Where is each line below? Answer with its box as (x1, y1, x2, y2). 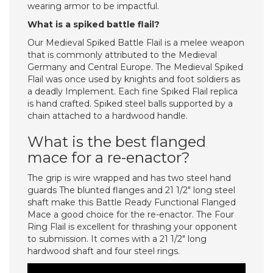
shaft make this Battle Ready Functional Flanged (27, 197, 236, 208)
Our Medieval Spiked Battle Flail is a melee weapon (27, 37, 244, 48)
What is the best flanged (27, 133, 206, 151)
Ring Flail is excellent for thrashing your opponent (27, 221, 237, 232)
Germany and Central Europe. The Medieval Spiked (27, 62, 243, 73)
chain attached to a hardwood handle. (27, 110, 188, 121)
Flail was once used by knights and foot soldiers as (27, 74, 240, 85)
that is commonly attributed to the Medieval (27, 49, 217, 60)
